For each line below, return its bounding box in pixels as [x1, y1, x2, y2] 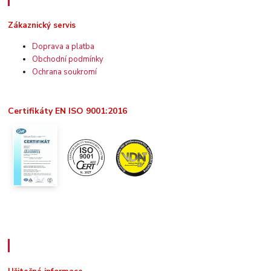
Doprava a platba [32, 41, 95, 52]
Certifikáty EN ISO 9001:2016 [8, 105, 128, 117]
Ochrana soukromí [32, 66, 97, 77]
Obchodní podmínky [32, 53, 104, 65]
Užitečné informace [15, 238, 111, 253]
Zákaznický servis [8, 19, 76, 31]
